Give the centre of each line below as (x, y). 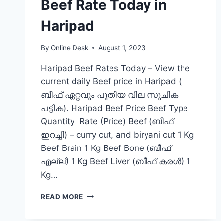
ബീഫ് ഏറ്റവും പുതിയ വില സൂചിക (110, 94)
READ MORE (62, 197)
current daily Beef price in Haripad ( (111, 81)
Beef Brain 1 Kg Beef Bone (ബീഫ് (106, 148)
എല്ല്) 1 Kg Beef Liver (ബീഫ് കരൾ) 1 (116, 161)
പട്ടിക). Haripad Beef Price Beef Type (116, 108)
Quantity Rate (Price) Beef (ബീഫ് (107, 121)
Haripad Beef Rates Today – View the (115, 68)
